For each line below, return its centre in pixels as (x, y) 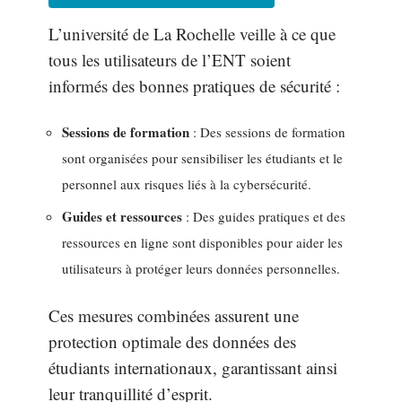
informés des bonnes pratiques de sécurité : (194, 86)
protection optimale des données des (172, 341)
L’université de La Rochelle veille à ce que (192, 34)
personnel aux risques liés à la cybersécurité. (187, 184)
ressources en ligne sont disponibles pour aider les (202, 242)
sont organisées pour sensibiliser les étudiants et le (202, 157)
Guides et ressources (122, 216)
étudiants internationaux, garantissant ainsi (193, 367)
